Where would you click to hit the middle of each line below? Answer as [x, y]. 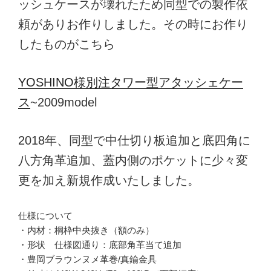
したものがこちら [67, 44]
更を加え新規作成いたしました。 [109, 180]
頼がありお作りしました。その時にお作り [133, 24]
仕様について [45, 215]
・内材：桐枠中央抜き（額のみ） [91, 230]
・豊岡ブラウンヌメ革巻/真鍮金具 [87, 259]
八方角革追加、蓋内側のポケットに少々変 [133, 160]
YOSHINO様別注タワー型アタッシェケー [131, 82]
